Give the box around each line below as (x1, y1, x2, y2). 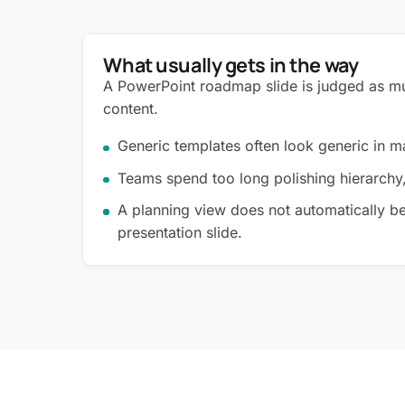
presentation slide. (118, 223, 243, 242)
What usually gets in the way (103, 52, 359, 79)
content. (103, 99, 159, 118)
